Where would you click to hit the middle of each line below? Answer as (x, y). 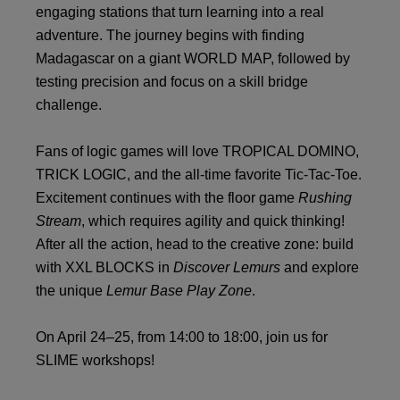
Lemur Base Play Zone (179, 290)
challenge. (69, 104)
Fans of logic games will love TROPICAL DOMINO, (197, 151)
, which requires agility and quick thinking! (213, 221)
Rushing (325, 197)
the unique (71, 290)
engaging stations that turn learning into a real (180, 12)
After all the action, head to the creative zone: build (195, 244)
